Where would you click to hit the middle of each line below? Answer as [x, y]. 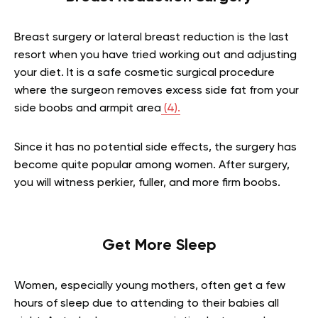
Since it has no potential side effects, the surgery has [155, 147]
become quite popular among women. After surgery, [152, 165]
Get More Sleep [159, 245]
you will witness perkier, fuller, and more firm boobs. [147, 183]
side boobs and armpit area [88, 108]
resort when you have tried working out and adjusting [155, 55]
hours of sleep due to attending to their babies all [147, 303]
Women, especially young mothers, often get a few [150, 286]
